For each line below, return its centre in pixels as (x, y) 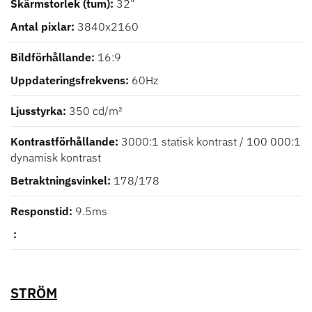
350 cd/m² (96, 110)
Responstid (40, 211)
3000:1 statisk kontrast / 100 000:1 (211, 141)
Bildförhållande (51, 57)
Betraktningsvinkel (59, 180)
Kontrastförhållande (63, 141)
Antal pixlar (41, 26)
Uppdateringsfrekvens (68, 80)
